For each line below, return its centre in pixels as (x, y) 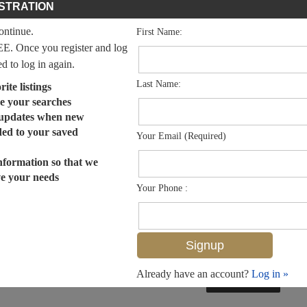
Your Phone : (162, 188)
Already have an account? (194, 273)
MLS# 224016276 (243, 284)
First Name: (159, 32)
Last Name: (159, 84)
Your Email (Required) (181, 136)
